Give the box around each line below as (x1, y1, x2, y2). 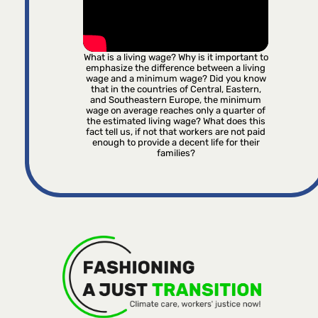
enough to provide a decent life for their (92, 136, 260, 148)
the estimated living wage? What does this (86, 115, 265, 126)
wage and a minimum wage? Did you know (85, 72, 266, 84)
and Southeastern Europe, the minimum (90, 94, 262, 105)
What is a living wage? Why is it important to (83, 51, 268, 62)
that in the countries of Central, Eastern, (90, 83, 261, 94)
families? (156, 147, 195, 158)
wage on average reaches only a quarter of (86, 104, 266, 116)
